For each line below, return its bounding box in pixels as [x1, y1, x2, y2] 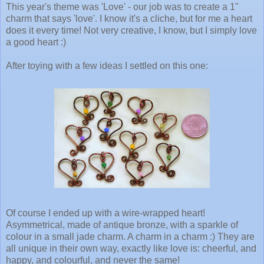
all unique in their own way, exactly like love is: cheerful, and [6, 243, 256, 254]
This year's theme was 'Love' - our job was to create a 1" [6, 2, 239, 12]
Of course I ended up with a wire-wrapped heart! [6, 208, 205, 219]
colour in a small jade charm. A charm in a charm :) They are [6, 232, 255, 242]
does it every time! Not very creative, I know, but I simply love [6, 25, 257, 36]
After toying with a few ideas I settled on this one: [6, 61, 208, 71]
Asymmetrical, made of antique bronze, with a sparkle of [6, 220, 238, 230]
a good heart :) [6, 37, 66, 48]
